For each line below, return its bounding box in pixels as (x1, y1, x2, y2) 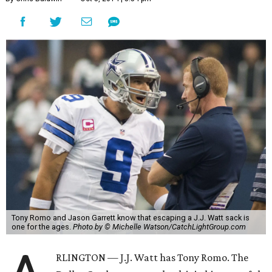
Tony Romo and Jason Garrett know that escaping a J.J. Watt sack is (11, 213, 250, 222)
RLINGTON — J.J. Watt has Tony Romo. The (56, 251, 249, 263)
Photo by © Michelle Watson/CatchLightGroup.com (72, 222, 246, 231)
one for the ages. (11, 222, 73, 231)
